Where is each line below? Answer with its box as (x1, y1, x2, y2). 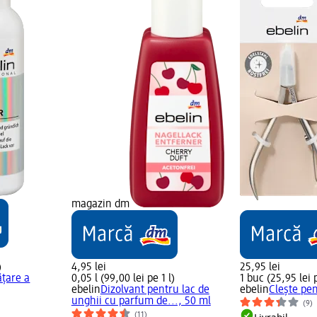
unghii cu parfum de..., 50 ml (71, 296, 211, 308)
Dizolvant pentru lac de (100, 284, 209, 296)
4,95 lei (71, 262, 106, 274)
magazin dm (71, 199, 129, 211)
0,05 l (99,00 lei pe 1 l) (71, 273, 175, 285)
